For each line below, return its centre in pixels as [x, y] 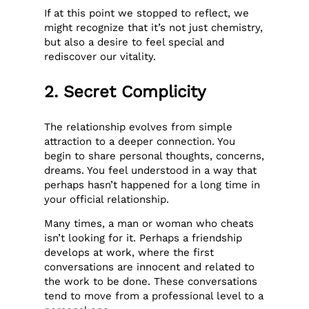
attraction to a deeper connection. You [140, 141]
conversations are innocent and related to [150, 267]
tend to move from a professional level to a [154, 296]
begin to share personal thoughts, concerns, [154, 156]
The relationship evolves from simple [139, 127]
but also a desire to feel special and [134, 42]
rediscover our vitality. [100, 56]
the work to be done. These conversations [151, 282]
